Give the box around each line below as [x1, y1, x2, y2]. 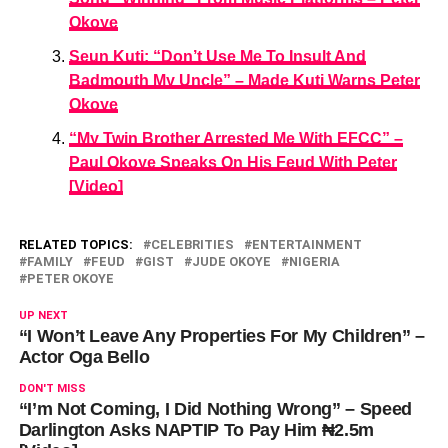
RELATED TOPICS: [18, 236, 133, 252]
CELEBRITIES [150, 236, 234, 252]
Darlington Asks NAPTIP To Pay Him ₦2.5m [18, 419, 374, 440]
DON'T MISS [18, 381, 86, 395]
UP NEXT [18, 308, 68, 322]
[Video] [68, 177, 123, 195]
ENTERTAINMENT [251, 236, 362, 252]
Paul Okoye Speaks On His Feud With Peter [68, 153, 397, 171]
